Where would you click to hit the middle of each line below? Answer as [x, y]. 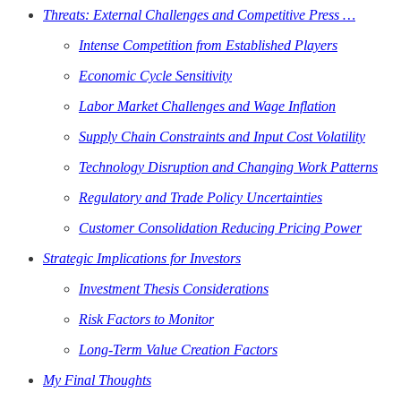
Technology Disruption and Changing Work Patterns [228, 167]
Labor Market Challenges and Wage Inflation [207, 107]
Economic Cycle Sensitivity [155, 76]
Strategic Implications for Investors [142, 259]
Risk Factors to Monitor [146, 320]
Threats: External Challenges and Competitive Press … [199, 15]
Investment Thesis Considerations [174, 289]
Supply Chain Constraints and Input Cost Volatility [222, 137]
